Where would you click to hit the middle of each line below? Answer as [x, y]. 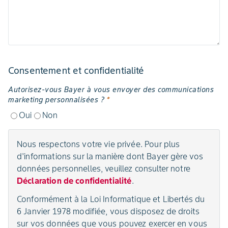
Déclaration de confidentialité [74, 181]
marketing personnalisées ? [56, 100]
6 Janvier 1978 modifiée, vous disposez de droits [108, 211]
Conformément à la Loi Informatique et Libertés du [111, 199]
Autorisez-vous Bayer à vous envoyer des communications [111, 90]
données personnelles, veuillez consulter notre [104, 168]
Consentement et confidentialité [76, 70]
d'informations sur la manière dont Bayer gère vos [110, 156]
